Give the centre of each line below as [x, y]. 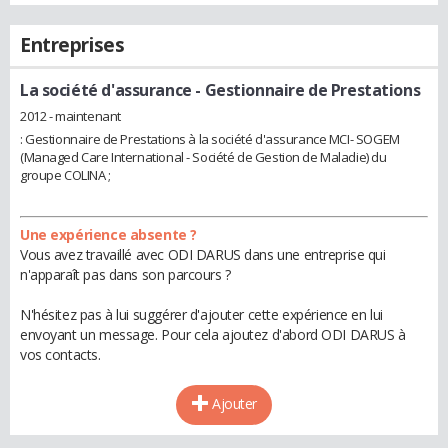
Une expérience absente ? [108, 234]
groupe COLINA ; [65, 174]
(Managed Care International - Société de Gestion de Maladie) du [203, 156]
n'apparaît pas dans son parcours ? [125, 274]
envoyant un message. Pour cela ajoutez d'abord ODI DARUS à [213, 334]
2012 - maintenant [70, 115]
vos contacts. [60, 354]
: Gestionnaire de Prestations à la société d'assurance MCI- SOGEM [210, 138]
